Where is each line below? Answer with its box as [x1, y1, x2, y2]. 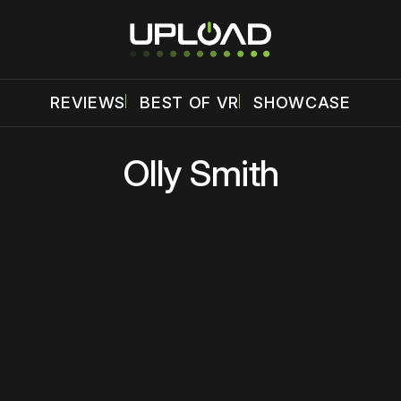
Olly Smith [122, 151, 279, 195]
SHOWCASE [253, 93, 351, 112]
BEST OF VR [140, 93, 240, 112]
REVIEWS [50, 93, 126, 112]
